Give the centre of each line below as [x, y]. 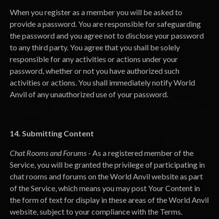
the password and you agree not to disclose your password [107, 35]
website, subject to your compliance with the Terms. [96, 211]
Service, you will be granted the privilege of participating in [107, 164]
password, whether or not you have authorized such [95, 71]
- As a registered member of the [140, 153]
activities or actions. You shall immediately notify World [102, 82]
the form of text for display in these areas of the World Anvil [109, 200]
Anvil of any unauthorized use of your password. [89, 94]
